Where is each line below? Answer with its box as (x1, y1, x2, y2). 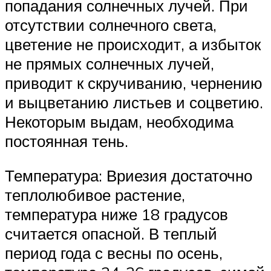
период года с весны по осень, (5, 243, 223, 263)
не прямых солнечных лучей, (5, 53, 214, 73)
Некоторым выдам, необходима (5, 111, 233, 131)
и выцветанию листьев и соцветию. (5, 92, 263, 112)
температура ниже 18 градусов (5, 204, 228, 224)
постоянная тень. (5, 131, 128, 151)
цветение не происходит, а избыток (5, 34, 261, 54)
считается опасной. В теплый (5, 224, 217, 244)
